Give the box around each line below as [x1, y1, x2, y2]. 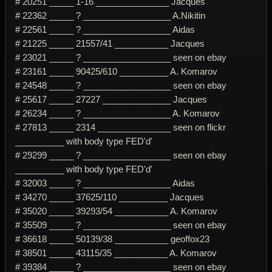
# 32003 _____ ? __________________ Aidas [15, 177, 195, 188]
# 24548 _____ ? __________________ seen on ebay [15, 80, 226, 90]
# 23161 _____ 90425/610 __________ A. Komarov [15, 66, 217, 76]
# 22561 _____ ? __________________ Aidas [15, 24, 195, 35]
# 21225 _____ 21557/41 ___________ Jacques [15, 38, 205, 49]
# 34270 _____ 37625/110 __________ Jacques [15, 191, 204, 202]
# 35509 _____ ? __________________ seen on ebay [15, 219, 226, 230]
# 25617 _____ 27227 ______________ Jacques [15, 93, 207, 104]
